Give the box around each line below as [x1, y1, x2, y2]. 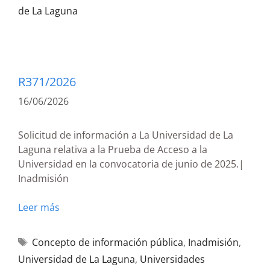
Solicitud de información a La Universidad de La [18, 128, 233, 142]
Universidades [140, 253, 205, 266]
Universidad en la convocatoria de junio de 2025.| [18, 157, 244, 171]
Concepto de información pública [31, 236, 183, 249]
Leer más [18, 201, 60, 214]
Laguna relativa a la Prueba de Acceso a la [18, 143, 207, 156]
